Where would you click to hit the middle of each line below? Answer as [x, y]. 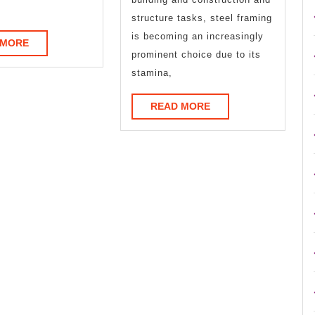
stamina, [152, 72]
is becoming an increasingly [198, 36]
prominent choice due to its [197, 54]
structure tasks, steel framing [202, 18]
